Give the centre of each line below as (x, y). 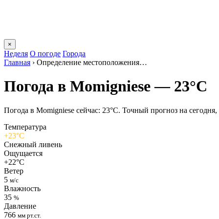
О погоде (45, 54)
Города (74, 54)
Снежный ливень (33, 144)
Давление (20, 206)
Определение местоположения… (92, 62)
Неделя (16, 54)
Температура (25, 127)
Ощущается (23, 153)
